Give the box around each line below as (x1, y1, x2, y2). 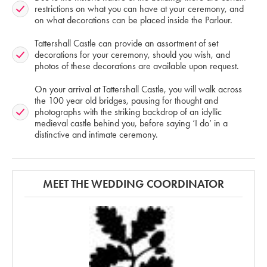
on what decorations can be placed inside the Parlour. (35, 14, 232, 26)
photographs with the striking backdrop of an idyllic (35, 106, 222, 118)
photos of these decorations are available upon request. (35, 60, 239, 72)
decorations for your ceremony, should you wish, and (35, 49, 230, 61)
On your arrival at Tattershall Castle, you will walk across (35, 83, 242, 95)
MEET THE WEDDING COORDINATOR (43, 177, 224, 191)
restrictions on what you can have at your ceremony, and (35, 3, 244, 15)
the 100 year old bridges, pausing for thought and (35, 95, 218, 107)
